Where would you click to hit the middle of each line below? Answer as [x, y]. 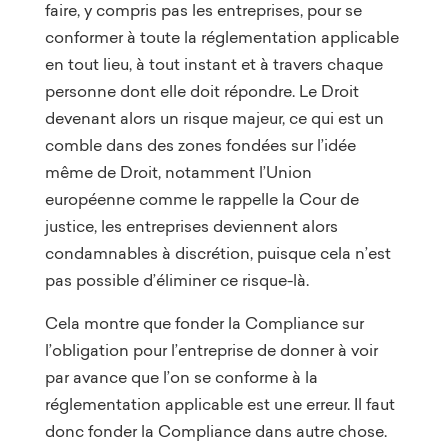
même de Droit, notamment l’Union [178, 171]
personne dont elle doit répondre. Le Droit [201, 90]
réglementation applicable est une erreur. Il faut [219, 403]
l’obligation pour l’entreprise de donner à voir [211, 349]
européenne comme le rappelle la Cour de [201, 198]
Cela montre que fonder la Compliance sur [204, 322]
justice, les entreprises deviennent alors [191, 225]
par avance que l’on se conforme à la [181, 376]
